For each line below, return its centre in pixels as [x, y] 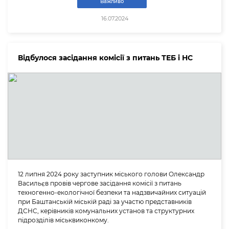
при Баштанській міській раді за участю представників [105, 202]
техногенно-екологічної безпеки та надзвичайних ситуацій [112, 193]
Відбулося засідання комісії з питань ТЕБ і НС [105, 58]
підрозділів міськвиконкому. [63, 220]
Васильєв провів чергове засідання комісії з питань [100, 184]
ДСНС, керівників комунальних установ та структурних [106, 211]
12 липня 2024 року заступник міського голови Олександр [111, 174]
